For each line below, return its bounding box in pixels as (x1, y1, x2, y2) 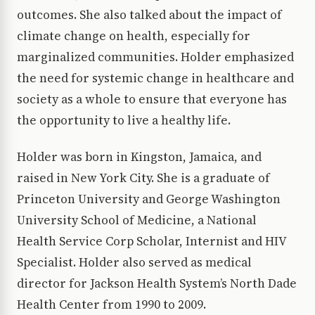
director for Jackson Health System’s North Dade (17, 274, 297, 292)
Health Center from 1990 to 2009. (17, 295, 206, 313)
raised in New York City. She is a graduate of (17, 169, 270, 186)
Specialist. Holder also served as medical (17, 253, 252, 271)
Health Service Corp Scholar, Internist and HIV (17, 232, 286, 250)
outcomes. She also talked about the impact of (17, 6, 282, 23)
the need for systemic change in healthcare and (17, 69, 294, 86)
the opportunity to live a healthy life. (17, 111, 231, 129)
